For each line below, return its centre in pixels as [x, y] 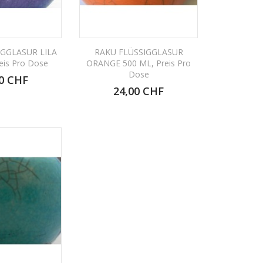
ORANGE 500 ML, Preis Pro [139, 63]
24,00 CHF [139, 91]
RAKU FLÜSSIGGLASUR [139, 52]
